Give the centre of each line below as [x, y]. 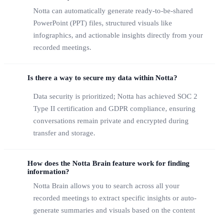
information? [48, 171]
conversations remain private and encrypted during [111, 120]
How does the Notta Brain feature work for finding [109, 163]
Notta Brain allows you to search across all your [106, 186]
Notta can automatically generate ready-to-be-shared [113, 11]
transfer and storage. [64, 133]
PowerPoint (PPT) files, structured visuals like [103, 23]
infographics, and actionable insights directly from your [118, 35]
